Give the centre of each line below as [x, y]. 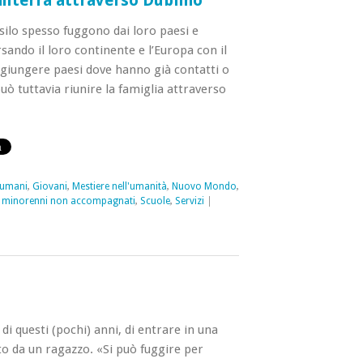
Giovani [49, 186]
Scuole [155, 201]
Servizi [189, 201]
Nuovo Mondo [204, 186]
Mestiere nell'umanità [119, 186]
